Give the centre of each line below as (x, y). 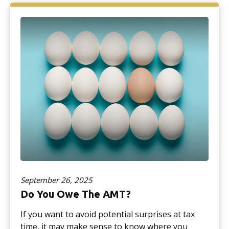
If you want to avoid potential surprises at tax (108, 214)
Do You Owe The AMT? (76, 194)
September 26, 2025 (56, 180)
